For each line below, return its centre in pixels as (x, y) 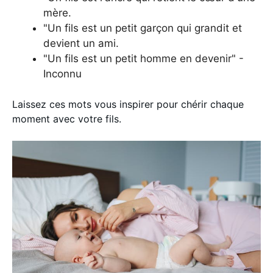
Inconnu (62, 73)
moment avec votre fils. (67, 119)
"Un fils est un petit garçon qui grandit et (143, 28)
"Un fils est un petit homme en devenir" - (144, 58)
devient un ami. (81, 43)
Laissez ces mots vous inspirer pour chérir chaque (128, 104)
